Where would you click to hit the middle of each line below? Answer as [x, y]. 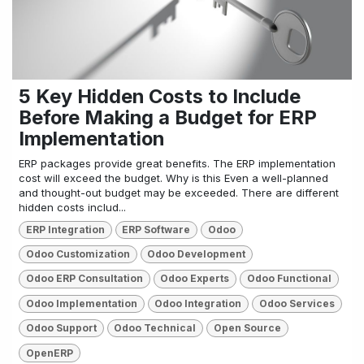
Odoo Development [197, 254]
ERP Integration [65, 229]
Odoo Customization [78, 254]
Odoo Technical [155, 328]
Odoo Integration [198, 303]
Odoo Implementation [81, 303]
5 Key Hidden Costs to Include [160, 96]
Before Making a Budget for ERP [168, 117]
